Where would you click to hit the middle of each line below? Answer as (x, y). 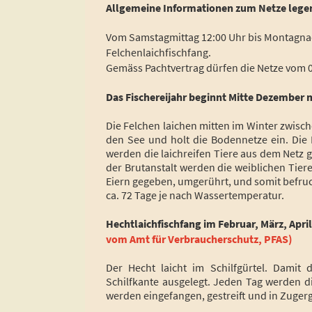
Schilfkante (134, 281)
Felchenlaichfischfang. (158, 52)
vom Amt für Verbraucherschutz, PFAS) (199, 239)
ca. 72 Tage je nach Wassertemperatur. (196, 195)
